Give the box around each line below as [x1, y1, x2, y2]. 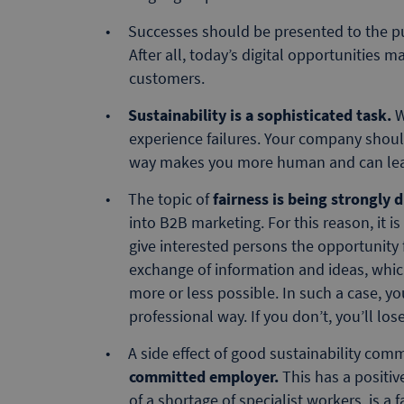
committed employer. [129, 365, 279, 387]
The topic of [128, 188, 213, 209]
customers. [129, 67, 205, 88]
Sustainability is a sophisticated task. [128, 104, 391, 125]
